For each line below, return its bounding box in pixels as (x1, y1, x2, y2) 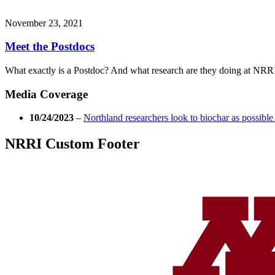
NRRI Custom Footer (5, 136, 140, 152)
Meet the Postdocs (5, 40, 95, 53)
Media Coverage (5, 87, 88, 101)
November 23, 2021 (5, 17, 83, 28)
